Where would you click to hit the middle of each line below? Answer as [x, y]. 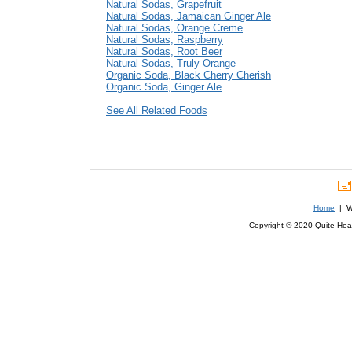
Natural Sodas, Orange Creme [174, 28]
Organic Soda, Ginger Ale [164, 87]
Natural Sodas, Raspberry [165, 40]
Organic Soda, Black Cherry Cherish [189, 75]
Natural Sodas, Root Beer [164, 52]
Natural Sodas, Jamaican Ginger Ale [189, 16]
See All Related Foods [157, 111]
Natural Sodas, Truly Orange [171, 64]
